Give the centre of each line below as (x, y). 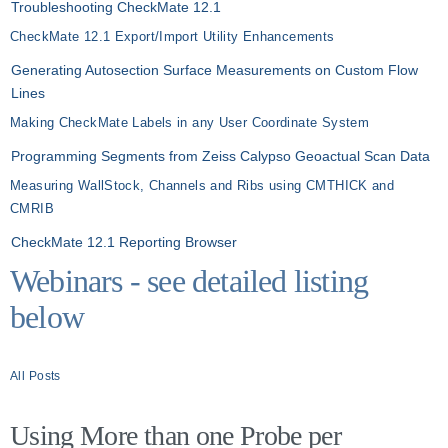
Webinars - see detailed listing (189, 281)
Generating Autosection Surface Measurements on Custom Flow (214, 70)
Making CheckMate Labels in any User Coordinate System (190, 123)
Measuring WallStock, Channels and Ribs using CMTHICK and (202, 186)
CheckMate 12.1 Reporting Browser (124, 242)
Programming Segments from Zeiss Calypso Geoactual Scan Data (220, 156)
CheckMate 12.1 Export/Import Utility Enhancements (172, 37)
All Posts (35, 376)
